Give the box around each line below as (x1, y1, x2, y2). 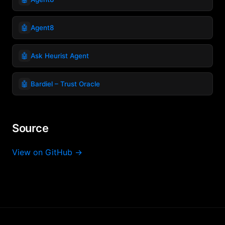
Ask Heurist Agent (31, 51, 89, 60)
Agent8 (31, 23, 54, 32)
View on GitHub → (12, 147, 82, 157)
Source (12, 122, 49, 135)
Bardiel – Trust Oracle (31, 79, 100, 88)
